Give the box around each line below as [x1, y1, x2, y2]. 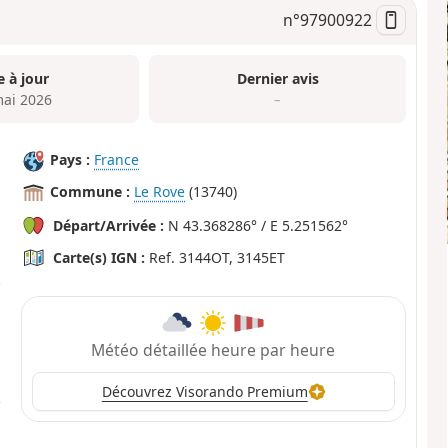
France [94, 150, 140, 170]
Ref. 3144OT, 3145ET [145, 248, 286, 268]
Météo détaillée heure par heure [91, 338, 336, 361]
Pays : [50, 150, 91, 170]
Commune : [50, 182, 131, 202]
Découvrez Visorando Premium [101, 382, 308, 402]
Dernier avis [236, 68, 319, 88]
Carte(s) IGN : [53, 248, 146, 268]
